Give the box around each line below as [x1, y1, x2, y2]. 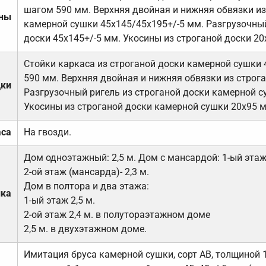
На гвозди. [23, 126, 71, 138]
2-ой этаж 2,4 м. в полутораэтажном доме [23, 209, 210, 221]
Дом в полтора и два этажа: [23, 180, 149, 192]
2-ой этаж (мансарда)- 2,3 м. [23, 166, 149, 178]
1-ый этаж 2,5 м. [23, 195, 95, 207]
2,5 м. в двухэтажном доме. [23, 223, 147, 235]
